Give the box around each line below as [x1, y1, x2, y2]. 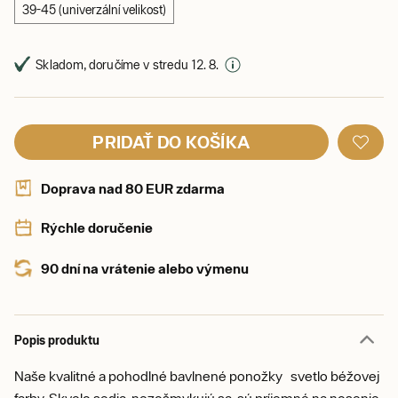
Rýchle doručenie [41, 219, 153, 235]
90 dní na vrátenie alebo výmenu [41, 260, 249, 276]
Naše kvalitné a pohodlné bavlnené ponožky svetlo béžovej [14, 368, 379, 384]
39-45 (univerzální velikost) [22, 3, 166, 17]
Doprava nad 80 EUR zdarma [41, 180, 225, 196]
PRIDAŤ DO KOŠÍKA [92, 131, 251, 152]
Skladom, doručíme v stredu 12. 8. [36, 57, 219, 72]
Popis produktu [14, 332, 99, 347]
